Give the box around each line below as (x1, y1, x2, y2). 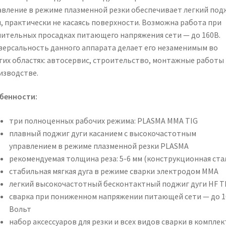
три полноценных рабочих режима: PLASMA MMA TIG (9, 115, 198, 126)
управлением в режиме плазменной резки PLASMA (9, 140, 189, 151)
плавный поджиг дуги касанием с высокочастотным (9, 128, 196, 138)
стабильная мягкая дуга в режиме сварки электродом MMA (9, 165, 218, 176)
